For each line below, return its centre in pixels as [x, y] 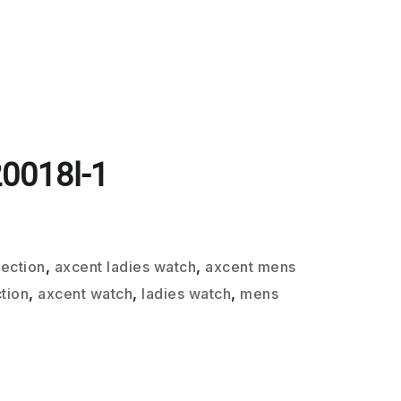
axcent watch [85, 294]
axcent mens [251, 267]
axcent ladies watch [125, 267]
